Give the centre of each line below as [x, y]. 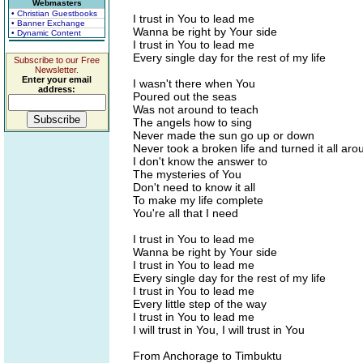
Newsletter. [57, 70]
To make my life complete [198, 200]
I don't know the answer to [200, 161]
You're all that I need [186, 213]
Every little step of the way [200, 304]
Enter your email [57, 79]
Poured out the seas [185, 96]
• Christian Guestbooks [54, 13]
